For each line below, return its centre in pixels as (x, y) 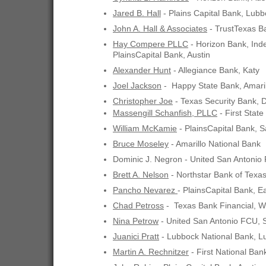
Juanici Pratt (136, 237)
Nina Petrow (136, 221)
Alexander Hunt (142, 70)
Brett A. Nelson (141, 175)
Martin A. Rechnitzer (151, 252)
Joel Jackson (137, 86)
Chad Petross (138, 206)
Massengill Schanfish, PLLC (165, 113)
